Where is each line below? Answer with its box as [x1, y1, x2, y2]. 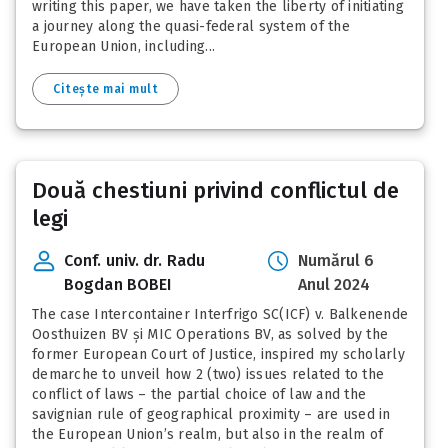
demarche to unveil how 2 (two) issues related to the [32, 366, 384, 384]
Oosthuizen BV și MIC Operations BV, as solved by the [32, 326, 388, 344]
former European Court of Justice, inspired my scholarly [32, 346, 405, 364]
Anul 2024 [297, 275, 371, 295]
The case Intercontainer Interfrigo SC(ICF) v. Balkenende [32, 306, 408, 324]
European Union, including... [32, 38, 215, 56]
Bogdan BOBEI [64, 275, 172, 295]
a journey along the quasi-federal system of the [32, 18, 350, 36]
